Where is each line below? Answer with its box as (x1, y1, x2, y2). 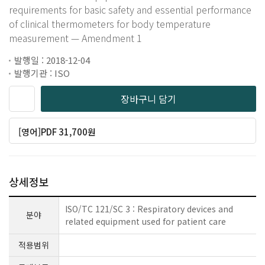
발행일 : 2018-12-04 (14, 54, 90, 66)
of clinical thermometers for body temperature (9, 17, 211, 31)
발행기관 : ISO (14, 67, 70, 79)
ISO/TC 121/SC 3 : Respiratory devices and (65, 203, 233, 215)
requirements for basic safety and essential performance (9, 2, 251, 17)
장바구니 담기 (121, 92, 176, 106)
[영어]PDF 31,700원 (18, 125, 96, 138)
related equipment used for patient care (65, 215, 226, 227)
